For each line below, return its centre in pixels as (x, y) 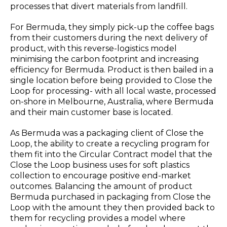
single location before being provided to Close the (111, 81)
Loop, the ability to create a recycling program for (110, 144)
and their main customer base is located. (91, 112)
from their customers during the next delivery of (109, 38)
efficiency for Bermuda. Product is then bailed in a (112, 70)
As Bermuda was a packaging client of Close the (107, 133)
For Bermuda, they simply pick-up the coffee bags (112, 27)
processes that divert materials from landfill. (99, 7)
